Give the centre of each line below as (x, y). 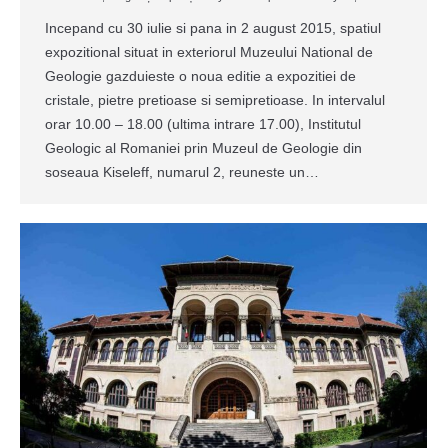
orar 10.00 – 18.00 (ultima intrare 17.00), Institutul (203, 123)
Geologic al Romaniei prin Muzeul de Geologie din (203, 147)
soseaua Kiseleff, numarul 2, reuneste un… (182, 171)
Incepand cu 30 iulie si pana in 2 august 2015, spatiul (213, 27)
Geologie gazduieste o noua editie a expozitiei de (200, 75)
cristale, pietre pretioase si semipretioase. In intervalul (215, 99)
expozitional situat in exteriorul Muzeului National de (209, 51)
